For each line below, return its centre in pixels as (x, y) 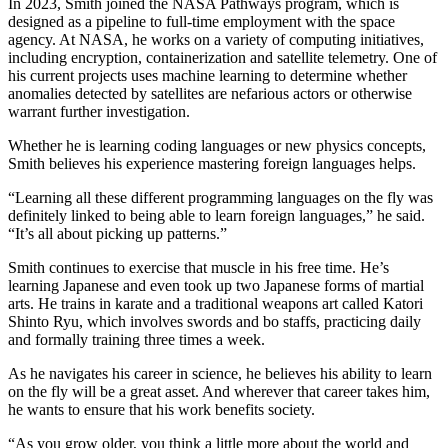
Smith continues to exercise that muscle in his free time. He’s (198, 268)
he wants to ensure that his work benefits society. (161, 410)
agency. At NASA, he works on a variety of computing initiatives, (216, 40)
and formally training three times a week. (136, 340)
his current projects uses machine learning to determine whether (207, 76)
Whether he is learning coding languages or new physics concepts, (217, 146)
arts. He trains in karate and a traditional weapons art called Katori (215, 304)
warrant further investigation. (99, 112)
